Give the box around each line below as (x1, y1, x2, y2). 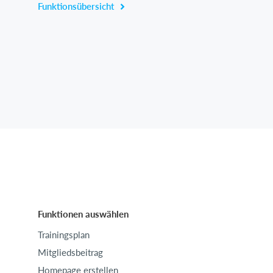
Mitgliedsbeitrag (38, 247, 103, 258)
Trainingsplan (38, 229, 90, 241)
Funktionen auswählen (38, 208, 129, 220)
